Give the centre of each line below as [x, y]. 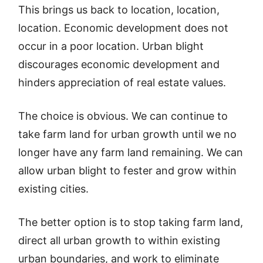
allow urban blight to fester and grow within [128, 171]
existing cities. [54, 189]
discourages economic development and [119, 64]
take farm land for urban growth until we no [128, 134]
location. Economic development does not [124, 28]
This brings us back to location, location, [119, 10]
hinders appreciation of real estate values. [122, 82]
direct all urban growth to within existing [119, 240]
